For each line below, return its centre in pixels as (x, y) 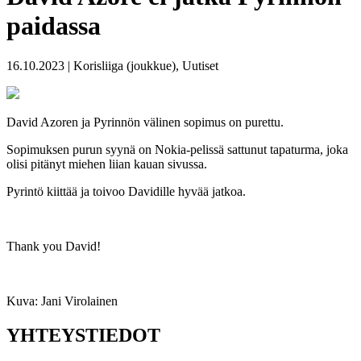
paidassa (54, 26)
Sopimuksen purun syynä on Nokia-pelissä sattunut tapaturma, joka (177, 149)
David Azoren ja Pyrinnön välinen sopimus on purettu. (145, 122)
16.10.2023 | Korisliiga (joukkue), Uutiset (112, 65)
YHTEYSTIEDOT (83, 335)
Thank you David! (54, 246)
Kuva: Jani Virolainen (62, 301)
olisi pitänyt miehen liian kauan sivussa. (107, 164)
